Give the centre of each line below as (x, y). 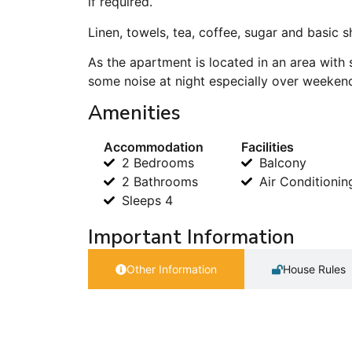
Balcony (282, 163)
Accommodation (154, 147)
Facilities (268, 147)
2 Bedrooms (158, 163)
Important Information (191, 238)
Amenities (134, 114)
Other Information (172, 269)
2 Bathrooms (159, 182)
